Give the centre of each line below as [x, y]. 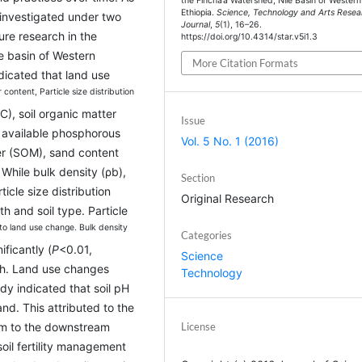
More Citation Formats [246, 63]
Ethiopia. [199, 12]
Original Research [228, 199]
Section [198, 178]
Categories [207, 236]
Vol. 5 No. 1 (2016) [230, 141]
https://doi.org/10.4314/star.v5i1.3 [250, 36]
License [199, 327]
